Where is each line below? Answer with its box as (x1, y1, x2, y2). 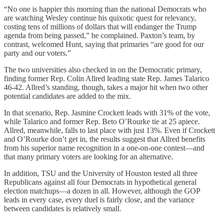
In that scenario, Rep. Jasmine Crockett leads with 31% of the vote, (4, 109, 210, 117)
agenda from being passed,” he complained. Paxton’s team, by (4, 31, 195, 40)
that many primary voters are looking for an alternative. (4, 153, 173, 161)
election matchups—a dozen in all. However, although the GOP (4, 187, 200, 196)
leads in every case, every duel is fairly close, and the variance (4, 196, 195, 204)
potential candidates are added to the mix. (4, 92, 131, 101)
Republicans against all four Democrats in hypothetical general (4, 178, 197, 187)
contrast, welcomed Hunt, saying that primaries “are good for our (4, 40, 204, 49)
